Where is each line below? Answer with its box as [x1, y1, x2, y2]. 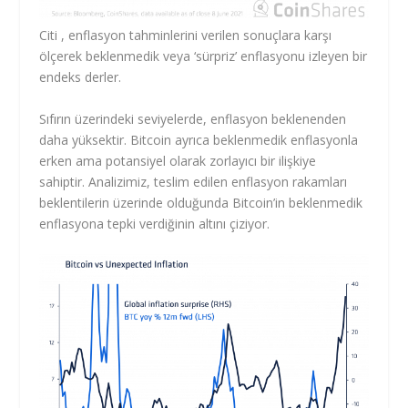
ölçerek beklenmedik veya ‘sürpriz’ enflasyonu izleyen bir [38, 47, 367, 66]
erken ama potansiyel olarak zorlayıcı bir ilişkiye [38, 151, 316, 169]
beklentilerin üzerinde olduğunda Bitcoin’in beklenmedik [38, 193, 362, 211]
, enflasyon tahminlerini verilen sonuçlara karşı [56, 26, 331, 45]
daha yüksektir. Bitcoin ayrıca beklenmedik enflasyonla [38, 130, 358, 148]
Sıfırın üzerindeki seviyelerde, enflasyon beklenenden [38, 109, 346, 127]
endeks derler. [38, 68, 121, 87]
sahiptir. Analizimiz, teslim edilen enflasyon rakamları [38, 172, 347, 190]
